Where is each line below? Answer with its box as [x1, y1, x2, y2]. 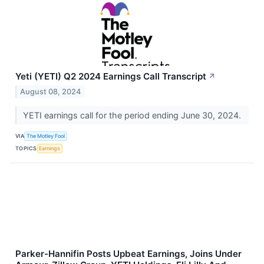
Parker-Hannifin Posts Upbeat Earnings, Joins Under [15, 247, 242, 259]
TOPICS [15, 145, 37, 152]
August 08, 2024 [20, 87, 81, 96]
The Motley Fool [27, 133, 65, 140]
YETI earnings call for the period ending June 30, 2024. [22, 110, 243, 120]
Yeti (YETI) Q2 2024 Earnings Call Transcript [15, 71, 206, 82]
